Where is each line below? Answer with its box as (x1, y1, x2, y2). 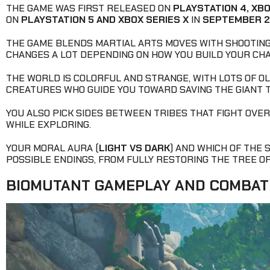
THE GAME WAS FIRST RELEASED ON (6, 2, 173, 15)
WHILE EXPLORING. (6, 118, 91, 131)
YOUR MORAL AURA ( (6, 142, 99, 155)
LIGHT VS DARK (99, 142, 170, 155)
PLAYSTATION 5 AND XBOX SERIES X (21, 13, 189, 27)
